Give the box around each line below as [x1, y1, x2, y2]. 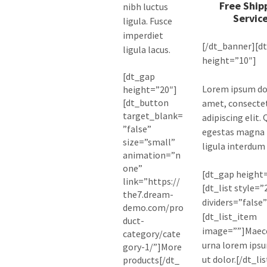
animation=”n [122, 148, 181, 161]
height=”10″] [201, 54, 256, 66]
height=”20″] [122, 83, 177, 95]
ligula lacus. [122, 43, 170, 55]
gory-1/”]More [122, 240, 182, 253]
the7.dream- [122, 188, 173, 200]
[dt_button [122, 96, 169, 108]
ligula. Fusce [122, 14, 172, 27]
